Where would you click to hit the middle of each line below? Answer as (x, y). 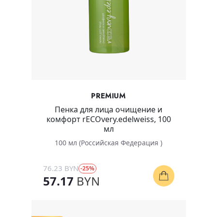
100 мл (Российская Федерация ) (108, 143)
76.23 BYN (61, 168)
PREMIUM (108, 96)
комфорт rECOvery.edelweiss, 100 (108, 119)
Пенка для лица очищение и (108, 110)
